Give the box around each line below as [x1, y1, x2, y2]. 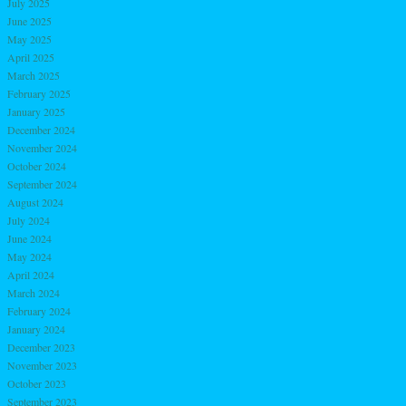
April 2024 [7, 266, 54, 282]
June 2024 [7, 230, 52, 246]
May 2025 [7, 31, 52, 46]
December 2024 [7, 121, 75, 137]
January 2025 [7, 103, 65, 119]
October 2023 [7, 375, 66, 391]
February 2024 [7, 303, 71, 318]
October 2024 [7, 158, 66, 173]
